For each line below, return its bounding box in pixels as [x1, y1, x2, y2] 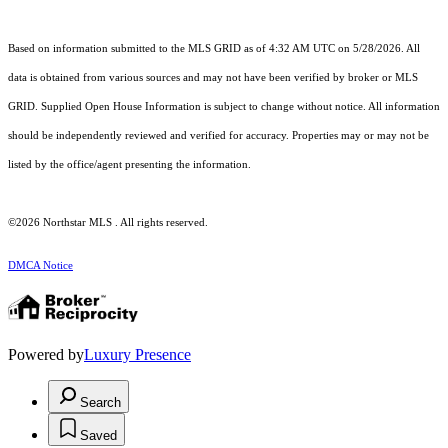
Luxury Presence [84, 345, 191, 363]
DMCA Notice [8, 259, 73, 271]
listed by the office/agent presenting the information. [8, 158, 251, 170]
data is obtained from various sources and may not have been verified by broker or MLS [8, 71, 418, 83]
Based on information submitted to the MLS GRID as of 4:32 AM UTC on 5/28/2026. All [8, 42, 420, 54]
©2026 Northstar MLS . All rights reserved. [8, 216, 208, 228]
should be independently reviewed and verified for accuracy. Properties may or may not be [8, 129, 429, 141]
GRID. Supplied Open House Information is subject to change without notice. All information [8, 100, 440, 112]
